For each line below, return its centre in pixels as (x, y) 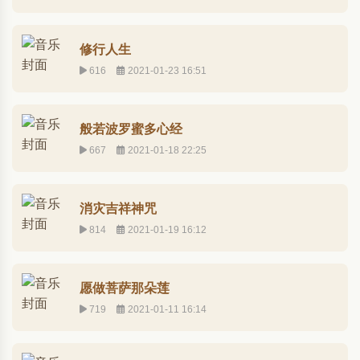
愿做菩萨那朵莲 (125, 288)
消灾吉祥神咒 (118, 208)
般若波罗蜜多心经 (131, 129)
